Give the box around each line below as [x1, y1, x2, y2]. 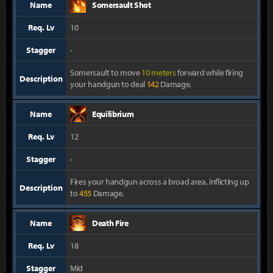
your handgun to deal [70, 79, 147, 90]
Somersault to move [70, 67, 142, 78]
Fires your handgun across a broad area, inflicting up [70, 176, 249, 187]
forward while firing [175, 67, 243, 78]
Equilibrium [92, 108, 134, 119]
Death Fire [92, 218, 129, 229]
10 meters [141, 67, 176, 78]
